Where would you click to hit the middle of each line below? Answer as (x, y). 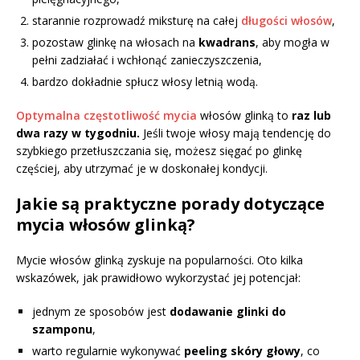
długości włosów (286, 20)
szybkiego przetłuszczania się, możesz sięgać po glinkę (159, 150)
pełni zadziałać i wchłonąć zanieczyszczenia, (147, 59)
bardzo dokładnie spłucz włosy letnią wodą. (145, 81)
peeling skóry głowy (242, 350)
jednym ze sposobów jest (101, 311)
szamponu (62, 329)
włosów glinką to (244, 115)
